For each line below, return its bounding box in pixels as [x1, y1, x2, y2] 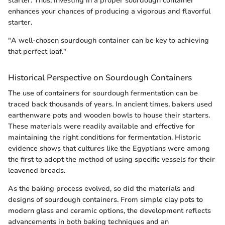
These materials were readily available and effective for [8, 122, 195, 132]
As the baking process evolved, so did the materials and [8, 184, 195, 194]
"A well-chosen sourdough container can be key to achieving [8, 36, 209, 46]
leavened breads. [8, 166, 65, 176]
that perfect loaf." [8, 47, 66, 57]
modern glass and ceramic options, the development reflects [8, 206, 211, 216]
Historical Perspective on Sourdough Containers [8, 72, 192, 84]
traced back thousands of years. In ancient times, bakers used [8, 99, 212, 109]
